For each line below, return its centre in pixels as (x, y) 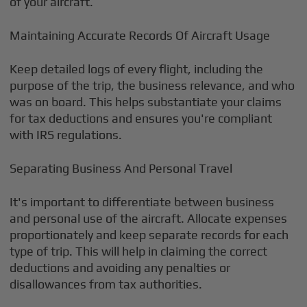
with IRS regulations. (66, 135)
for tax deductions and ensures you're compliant (141, 118)
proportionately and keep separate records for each (149, 235)
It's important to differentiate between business (142, 202)
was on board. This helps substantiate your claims (146, 102)
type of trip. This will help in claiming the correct (139, 251)
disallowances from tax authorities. (106, 284)
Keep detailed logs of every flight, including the (137, 69)
